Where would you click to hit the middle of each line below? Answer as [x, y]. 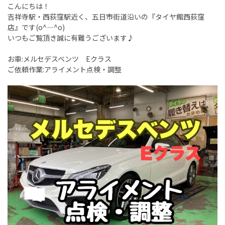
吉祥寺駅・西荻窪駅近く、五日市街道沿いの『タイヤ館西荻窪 [106, 17]
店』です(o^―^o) [36, 27]
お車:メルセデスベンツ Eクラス [60, 59]
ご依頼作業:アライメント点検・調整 [65, 70]
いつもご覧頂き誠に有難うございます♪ [71, 38]
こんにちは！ [29, 6]
